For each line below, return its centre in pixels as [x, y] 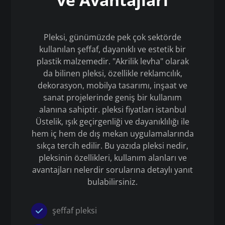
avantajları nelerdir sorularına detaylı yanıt [113, 170]
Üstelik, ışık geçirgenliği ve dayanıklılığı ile [113, 122]
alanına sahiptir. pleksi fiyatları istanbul [113, 109]
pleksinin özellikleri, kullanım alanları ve [113, 158]
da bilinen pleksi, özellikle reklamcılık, [113, 73]
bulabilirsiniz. [113, 182]
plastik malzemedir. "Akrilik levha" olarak [113, 61]
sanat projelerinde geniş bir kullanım [113, 97]
